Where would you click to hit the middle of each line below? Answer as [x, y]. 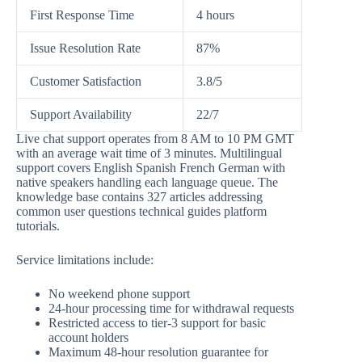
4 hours [215, 15]
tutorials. [38, 225]
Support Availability [81, 114]
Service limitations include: [85, 259]
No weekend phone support [119, 293]
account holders [88, 337]
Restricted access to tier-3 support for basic [157, 322]
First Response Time [82, 15]
